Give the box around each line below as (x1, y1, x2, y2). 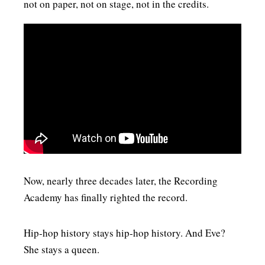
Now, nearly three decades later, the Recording (24, 173, 218, 188)
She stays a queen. (24, 242, 99, 256)
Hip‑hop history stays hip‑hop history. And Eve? (24, 225, 225, 240)
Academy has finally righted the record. (24, 190, 188, 204)
